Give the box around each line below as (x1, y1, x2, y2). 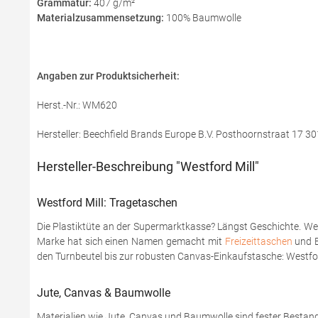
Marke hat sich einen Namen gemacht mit (37, 236, 225, 247)
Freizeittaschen (224, 236, 292, 247)
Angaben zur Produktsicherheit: (37, 70, 182, 82)
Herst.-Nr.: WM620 (37, 99, 117, 111)
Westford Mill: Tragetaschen (37, 196, 177, 209)
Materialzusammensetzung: (37, 12, 164, 23)
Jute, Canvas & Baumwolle (37, 286, 170, 300)
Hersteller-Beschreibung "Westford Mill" (37, 159, 259, 174)
